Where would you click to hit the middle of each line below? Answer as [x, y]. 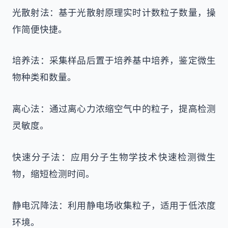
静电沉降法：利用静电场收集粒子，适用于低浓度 [114, 205]
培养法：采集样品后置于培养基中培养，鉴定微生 [114, 60]
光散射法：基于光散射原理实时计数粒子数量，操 [114, 12]
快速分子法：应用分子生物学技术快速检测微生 [114, 156]
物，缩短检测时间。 [53, 173]
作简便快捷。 [40, 29]
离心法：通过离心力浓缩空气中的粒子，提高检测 [114, 109]
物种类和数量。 [44, 77]
